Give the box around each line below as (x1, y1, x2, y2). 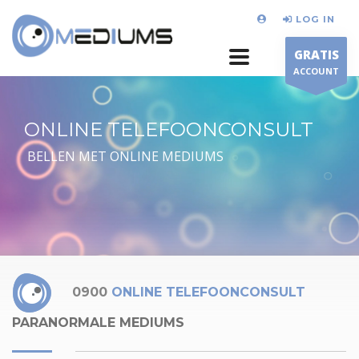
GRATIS (293, 46, 339, 63)
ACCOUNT (293, 65, 339, 77)
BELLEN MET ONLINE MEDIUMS (24, 147, 224, 165)
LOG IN (296, 13, 335, 25)
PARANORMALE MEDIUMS (12, 315, 184, 330)
